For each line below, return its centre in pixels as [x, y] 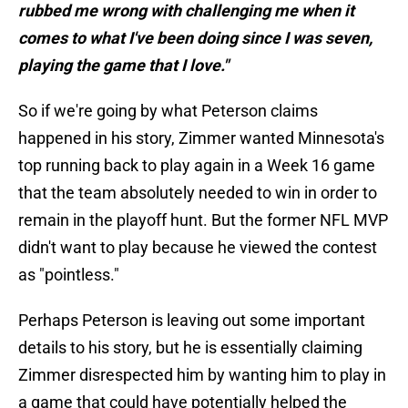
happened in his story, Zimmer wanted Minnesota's [201, 138]
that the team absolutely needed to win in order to [198, 193]
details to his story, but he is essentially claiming [190, 348]
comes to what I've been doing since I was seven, [195, 38]
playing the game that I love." [123, 66]
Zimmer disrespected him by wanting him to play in [202, 375]
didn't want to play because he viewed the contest [198, 248]
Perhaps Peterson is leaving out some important [192, 321]
